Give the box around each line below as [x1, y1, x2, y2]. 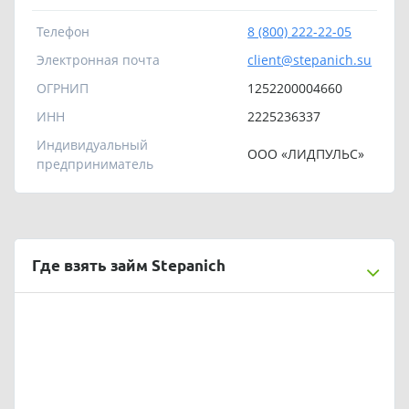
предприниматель [37, 154, 154, 173]
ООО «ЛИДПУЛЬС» [247, 144, 365, 163]
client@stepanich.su [247, 50, 372, 68]
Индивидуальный [37, 135, 149, 153]
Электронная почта [37, 50, 161, 68]
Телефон [37, 22, 90, 40]
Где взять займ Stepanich [32, 256, 226, 274]
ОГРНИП [37, 79, 89, 97]
